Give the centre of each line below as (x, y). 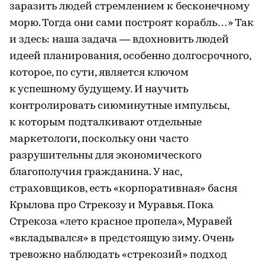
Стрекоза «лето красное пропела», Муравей (121, 222)
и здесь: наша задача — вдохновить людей (119, 40)
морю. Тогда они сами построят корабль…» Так (132, 23)
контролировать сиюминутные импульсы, (119, 106)
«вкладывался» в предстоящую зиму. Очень (122, 238)
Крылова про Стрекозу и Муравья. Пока (112, 205)
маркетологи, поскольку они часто (99, 139)
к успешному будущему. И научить (99, 89)
